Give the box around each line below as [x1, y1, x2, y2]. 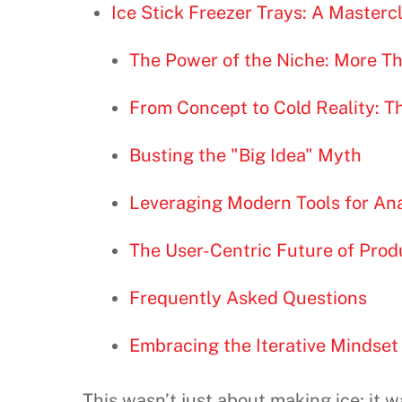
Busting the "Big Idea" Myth [129, 144, 362, 167]
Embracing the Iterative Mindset [129, 335, 398, 357]
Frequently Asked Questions [129, 287, 367, 310]
